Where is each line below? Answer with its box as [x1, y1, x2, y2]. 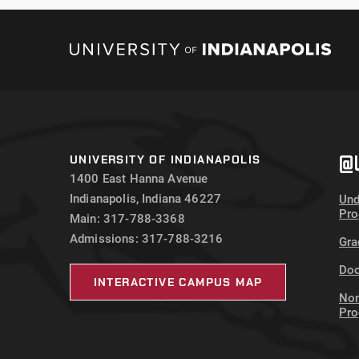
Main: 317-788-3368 [70, 212, 185, 227]
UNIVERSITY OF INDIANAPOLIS [70, 152, 261, 167]
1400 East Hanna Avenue [70, 171, 208, 187]
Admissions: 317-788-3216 [70, 232, 224, 247]
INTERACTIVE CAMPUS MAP [93, 275, 263, 290]
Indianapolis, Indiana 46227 [70, 192, 222, 207]
